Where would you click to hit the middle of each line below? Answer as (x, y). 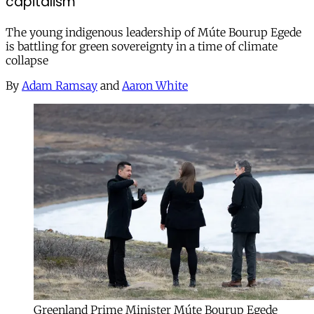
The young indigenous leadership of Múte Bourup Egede (153, 32)
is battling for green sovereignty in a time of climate (142, 46)
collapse (27, 60)
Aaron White (155, 85)
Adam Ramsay (60, 85)
